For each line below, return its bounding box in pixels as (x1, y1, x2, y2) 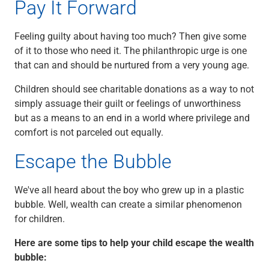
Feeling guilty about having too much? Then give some (14, 29, 246, 42)
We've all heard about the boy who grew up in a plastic (14, 183, 244, 196)
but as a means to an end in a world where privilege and (14, 111, 250, 124)
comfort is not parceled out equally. (14, 125, 163, 138)
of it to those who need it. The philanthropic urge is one (14, 44, 247, 56)
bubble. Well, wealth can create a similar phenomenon (14, 198, 242, 210)
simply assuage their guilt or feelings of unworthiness (14, 97, 241, 109)
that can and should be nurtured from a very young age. (14, 58, 249, 71)
